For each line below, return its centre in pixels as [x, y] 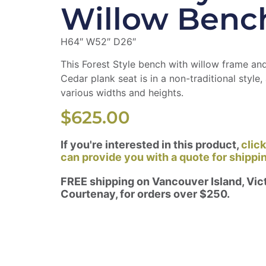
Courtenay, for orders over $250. [145, 194]
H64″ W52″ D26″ [98, 41]
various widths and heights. [122, 92]
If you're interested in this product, [151, 144]
